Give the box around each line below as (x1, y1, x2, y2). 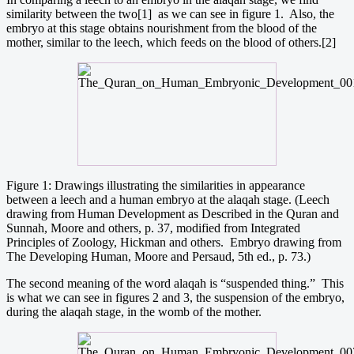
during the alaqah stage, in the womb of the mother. (6, 304, 262, 318)
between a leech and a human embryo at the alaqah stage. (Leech (6, 192, 330, 206)
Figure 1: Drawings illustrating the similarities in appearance (6, 178, 305, 192)
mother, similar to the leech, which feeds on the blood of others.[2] (6, 35, 336, 49)
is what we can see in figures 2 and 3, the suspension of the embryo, (6, 290, 345, 304)
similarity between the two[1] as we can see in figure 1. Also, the (6, 6, 334, 21)
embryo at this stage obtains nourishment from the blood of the (6, 21, 317, 35)
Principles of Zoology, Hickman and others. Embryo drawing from (6, 235, 341, 249)
